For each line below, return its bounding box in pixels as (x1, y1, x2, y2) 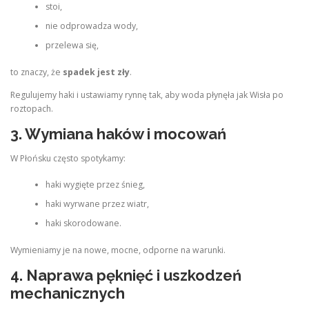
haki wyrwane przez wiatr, (45, 198, 149, 210)
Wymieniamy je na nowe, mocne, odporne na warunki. (10, 243, 226, 256)
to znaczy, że (10, 66, 63, 78)
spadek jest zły (63, 66, 130, 78)
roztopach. (10, 102, 53, 114)
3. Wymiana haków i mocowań (10, 124, 226, 143)
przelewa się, (45, 39, 99, 52)
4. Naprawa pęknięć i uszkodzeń (10, 266, 241, 284)
